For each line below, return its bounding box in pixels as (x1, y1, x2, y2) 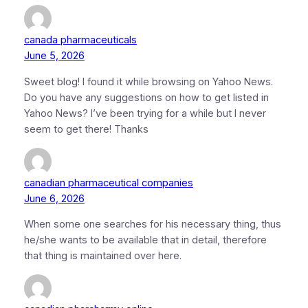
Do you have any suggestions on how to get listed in (23, 91, 269, 104)
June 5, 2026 (23, 49, 85, 63)
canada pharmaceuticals (23, 34, 137, 47)
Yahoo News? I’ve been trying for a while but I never (23, 107, 266, 120)
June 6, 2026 (23, 192, 85, 205)
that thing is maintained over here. (23, 250, 181, 263)
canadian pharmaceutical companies (23, 176, 193, 189)
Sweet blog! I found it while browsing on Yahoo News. (23, 76, 273, 88)
